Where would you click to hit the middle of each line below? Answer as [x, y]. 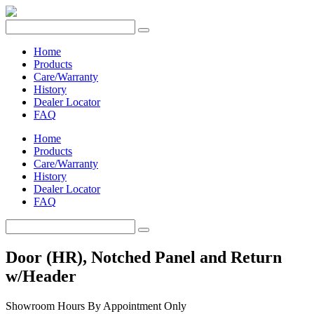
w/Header [41, 276]
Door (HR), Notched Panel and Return [144, 257]
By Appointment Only [136, 306]
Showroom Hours [45, 306]
